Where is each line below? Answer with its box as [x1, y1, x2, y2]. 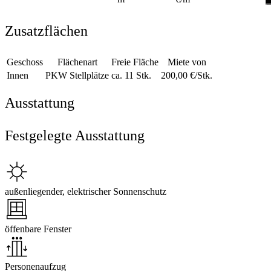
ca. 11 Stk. [111, 70, 151, 81]
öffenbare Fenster [5, 224, 71, 235]
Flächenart [57, 57, 97, 68]
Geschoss [7, 57, 43, 68]
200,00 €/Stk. [161, 70, 212, 81]
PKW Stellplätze [45, 70, 109, 81]
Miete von [167, 57, 206, 68]
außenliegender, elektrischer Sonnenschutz [5, 186, 166, 197]
